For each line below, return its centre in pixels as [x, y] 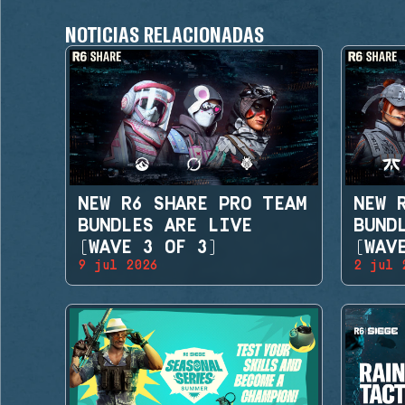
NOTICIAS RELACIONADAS [165, 34]
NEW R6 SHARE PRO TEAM [192, 204]
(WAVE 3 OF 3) [148, 247]
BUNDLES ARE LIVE [165, 226]
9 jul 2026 [118, 265]
